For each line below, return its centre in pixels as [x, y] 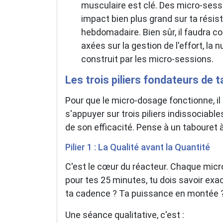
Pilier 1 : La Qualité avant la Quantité [138, 147]
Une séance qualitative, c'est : [125, 215]
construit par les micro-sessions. [147, 59]
